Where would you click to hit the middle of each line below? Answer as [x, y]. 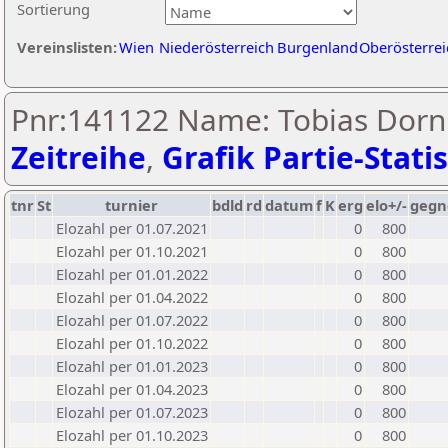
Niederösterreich [216, 47]
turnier [131, 205]
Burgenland [317, 47]
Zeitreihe [78, 157]
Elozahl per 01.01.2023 [132, 366]
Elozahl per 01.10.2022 [132, 343]
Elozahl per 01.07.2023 [132, 412]
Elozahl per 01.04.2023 [132, 389]
